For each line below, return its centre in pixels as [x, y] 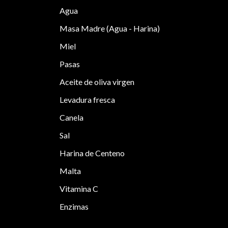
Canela [72, 117]
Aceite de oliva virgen [97, 82]
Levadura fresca [88, 99]
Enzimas [74, 206]
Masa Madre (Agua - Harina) [110, 28]
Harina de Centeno [92, 153]
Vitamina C [79, 189]
